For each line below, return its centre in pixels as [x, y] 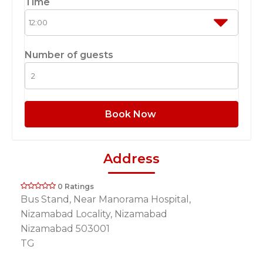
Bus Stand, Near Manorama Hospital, [106, 200]
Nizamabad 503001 [65, 229]
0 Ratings [76, 187]
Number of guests [69, 55]
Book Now [131, 114]
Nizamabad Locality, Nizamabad [94, 214]
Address [131, 159]
